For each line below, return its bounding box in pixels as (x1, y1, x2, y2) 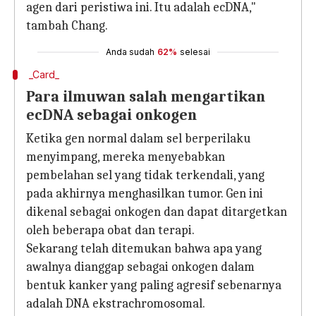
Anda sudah (106, 47, 154, 57)
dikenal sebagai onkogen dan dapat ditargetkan (26, 205, 287, 219)
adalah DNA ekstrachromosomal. (26, 296, 205, 311)
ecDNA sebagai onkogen (26, 106, 197, 124)
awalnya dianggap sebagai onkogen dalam (26, 260, 255, 274)
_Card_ (28, 68, 59, 80)
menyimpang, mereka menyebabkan (26, 150, 225, 164)
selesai (180, 47, 210, 57)
